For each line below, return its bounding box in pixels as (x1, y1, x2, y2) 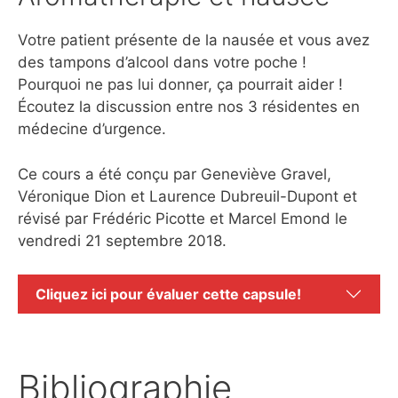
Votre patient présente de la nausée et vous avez (18, 31, 370, 49)
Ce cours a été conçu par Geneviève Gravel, (18, 164, 331, 183)
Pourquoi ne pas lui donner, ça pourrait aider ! (18, 76, 343, 93)
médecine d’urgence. (18, 120, 166, 138)
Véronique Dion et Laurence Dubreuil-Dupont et (18, 187, 357, 205)
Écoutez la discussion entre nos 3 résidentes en (18, 98, 360, 115)
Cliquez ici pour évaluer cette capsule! (36, 285, 301, 303)
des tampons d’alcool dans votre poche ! (18, 53, 306, 71)
